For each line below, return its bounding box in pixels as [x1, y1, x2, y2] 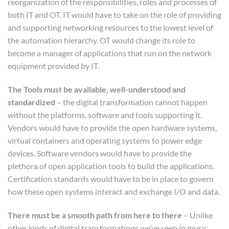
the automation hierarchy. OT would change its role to [8, 35, 195, 45]
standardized [8, 97, 55, 107]
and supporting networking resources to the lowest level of [8, 22, 213, 33]
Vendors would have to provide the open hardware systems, [8, 123, 217, 133]
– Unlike [182, 210, 213, 220]
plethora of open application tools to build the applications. [8, 161, 214, 171]
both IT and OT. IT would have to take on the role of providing [8, 10, 221, 20]
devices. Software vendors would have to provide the [8, 148, 192, 158]
